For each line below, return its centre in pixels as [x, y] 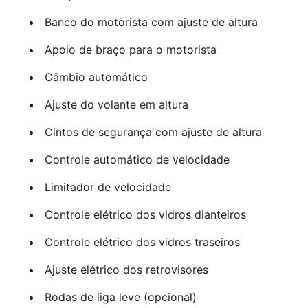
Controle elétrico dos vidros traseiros [142, 242]
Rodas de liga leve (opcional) [120, 297]
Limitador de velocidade [108, 187]
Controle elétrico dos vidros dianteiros [145, 215]
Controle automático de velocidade [137, 160]
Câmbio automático [96, 77]
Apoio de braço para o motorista [130, 50]
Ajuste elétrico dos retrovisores [126, 270]
